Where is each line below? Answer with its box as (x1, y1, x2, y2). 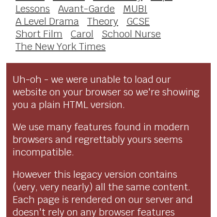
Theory (87, 15, 119, 28)
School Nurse (102, 27, 161, 40)
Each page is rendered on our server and (13, 193, 193, 206)
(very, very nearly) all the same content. (13, 180, 191, 193)
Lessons (15, 2, 50, 15)
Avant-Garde (58, 2, 115, 15)
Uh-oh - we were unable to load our (13, 73, 171, 86)
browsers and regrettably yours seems (13, 133, 183, 146)
